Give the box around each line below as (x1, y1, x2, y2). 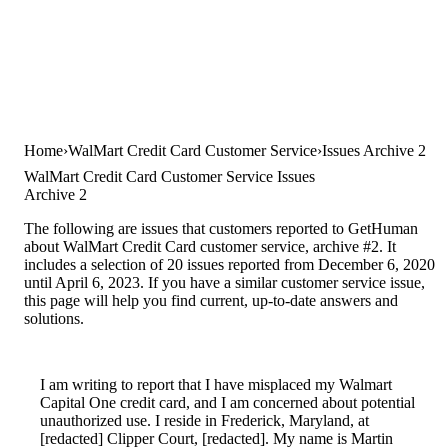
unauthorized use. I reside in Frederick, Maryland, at (40, 411, 369, 429)
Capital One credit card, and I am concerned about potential (40, 393, 415, 411)
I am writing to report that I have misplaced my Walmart (40, 375, 392, 393)
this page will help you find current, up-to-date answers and (24, 291, 398, 309)
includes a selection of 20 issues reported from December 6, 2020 (24, 255, 435, 273)
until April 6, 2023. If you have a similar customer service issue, (24, 273, 425, 291)
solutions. (24, 309, 84, 327)
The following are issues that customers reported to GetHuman (24, 219, 418, 237)
